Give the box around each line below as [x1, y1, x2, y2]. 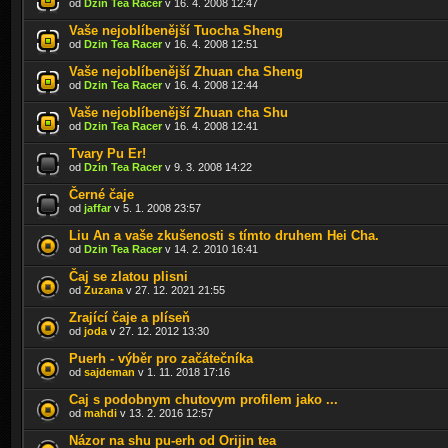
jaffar [84, 201, 111, 214]
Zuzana [84, 283, 123, 296]
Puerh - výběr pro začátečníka [69, 350, 253, 366]
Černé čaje [69, 186, 134, 202]
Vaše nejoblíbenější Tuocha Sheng [69, 22, 283, 38]
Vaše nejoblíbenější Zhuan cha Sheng [69, 63, 303, 79]
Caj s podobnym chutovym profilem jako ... [69, 391, 338, 407]
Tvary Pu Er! [69, 145, 146, 161]
